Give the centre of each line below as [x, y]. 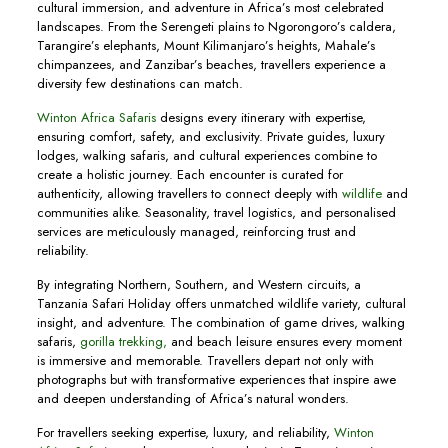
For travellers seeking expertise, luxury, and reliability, [185, 432]
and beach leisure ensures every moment [284, 341]
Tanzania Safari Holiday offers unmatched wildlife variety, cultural [221, 303]
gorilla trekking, [123, 341]
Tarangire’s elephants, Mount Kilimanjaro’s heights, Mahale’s [205, 45]
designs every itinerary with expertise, [260, 117]
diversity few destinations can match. [139, 83]
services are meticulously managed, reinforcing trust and [196, 231]
